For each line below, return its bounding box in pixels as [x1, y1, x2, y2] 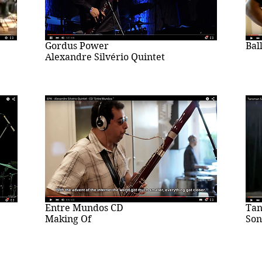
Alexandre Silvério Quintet [45, 51, 165, 63]
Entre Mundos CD [45, 202, 123, 213]
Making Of [45, 213, 91, 225]
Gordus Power [45, 40, 109, 51]
